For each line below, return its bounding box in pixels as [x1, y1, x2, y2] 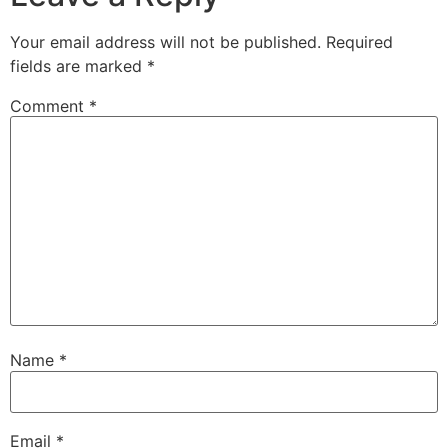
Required [326, 31, 393, 52]
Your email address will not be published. [10, 31, 321, 52]
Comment [10, 95, 89, 116]
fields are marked [10, 55, 147, 76]
